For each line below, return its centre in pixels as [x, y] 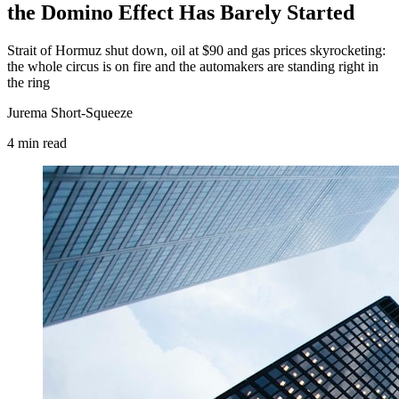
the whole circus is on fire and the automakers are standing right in [193, 66]
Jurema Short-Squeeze [70, 112]
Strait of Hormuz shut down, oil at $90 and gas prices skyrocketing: [196, 50]
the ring [28, 82]
